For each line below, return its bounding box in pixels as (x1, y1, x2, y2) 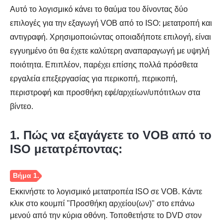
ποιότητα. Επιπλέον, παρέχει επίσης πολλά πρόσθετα (10, 60, 198, 69)
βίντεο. (10, 102, 33, 111)
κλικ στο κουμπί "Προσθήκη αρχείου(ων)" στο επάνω (10, 199, 195, 208)
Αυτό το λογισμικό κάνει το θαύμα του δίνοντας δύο (10, 5, 188, 13)
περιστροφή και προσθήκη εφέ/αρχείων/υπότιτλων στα (10, 88, 200, 97)
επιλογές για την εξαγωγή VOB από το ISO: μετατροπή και (10, 19, 212, 27)
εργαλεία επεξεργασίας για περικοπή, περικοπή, (10, 74, 177, 83)
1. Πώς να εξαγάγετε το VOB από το (10, 128, 212, 142)
